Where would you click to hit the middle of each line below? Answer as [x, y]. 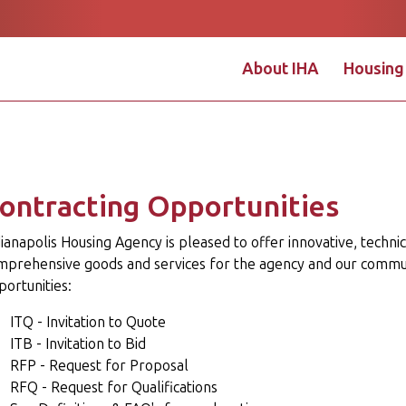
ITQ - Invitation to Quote [87, 322]
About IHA [281, 68]
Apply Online [216, 169]
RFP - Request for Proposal [99, 366]
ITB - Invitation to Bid [77, 344]
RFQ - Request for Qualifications [113, 387]
